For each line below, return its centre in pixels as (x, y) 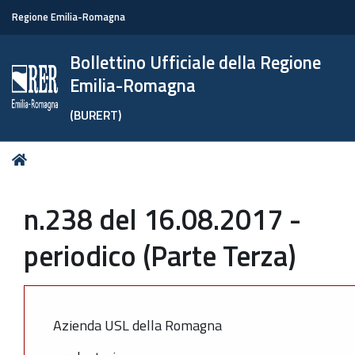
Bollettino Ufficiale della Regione (196, 63)
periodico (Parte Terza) (160, 256)
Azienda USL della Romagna (137, 325)
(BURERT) (96, 115)
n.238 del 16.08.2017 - (162, 219)
